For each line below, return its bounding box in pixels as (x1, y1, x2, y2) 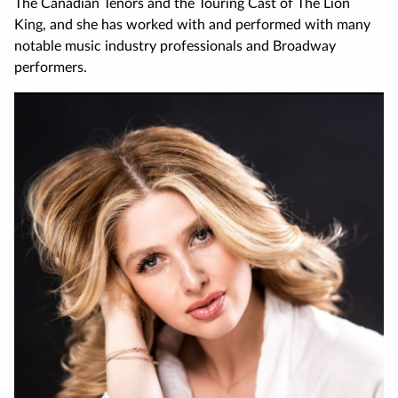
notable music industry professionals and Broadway (14, 39, 336, 54)
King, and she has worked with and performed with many (14, 18, 370, 33)
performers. (14, 60, 87, 76)
